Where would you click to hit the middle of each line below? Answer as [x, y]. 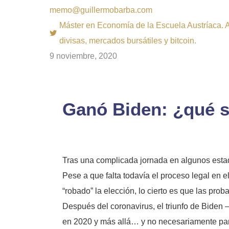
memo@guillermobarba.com [101, 10]
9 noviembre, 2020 [83, 56]
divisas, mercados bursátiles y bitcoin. [128, 41]
